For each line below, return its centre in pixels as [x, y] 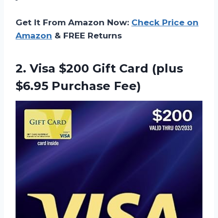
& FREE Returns [87, 36]
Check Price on [165, 23]
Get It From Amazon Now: [73, 23]
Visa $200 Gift [73, 69]
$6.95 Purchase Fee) [78, 86]
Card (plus [149, 69]
